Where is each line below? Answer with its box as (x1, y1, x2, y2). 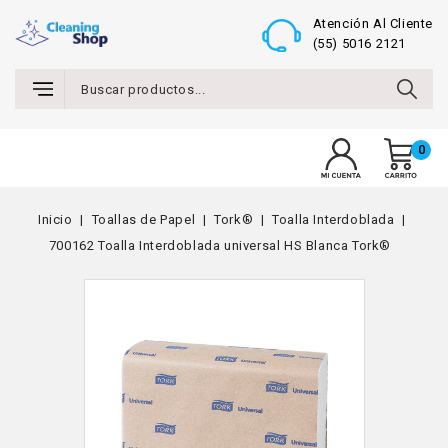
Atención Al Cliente (312, 16, 433, 31)
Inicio (38, 212, 73, 227)
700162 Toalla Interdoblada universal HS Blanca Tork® (48, 238, 392, 253)
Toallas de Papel (91, 212, 196, 227)
